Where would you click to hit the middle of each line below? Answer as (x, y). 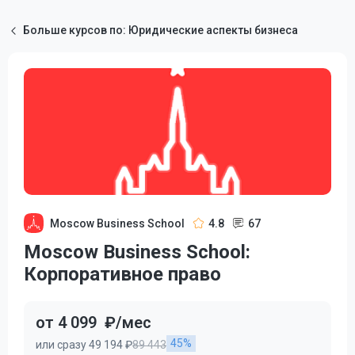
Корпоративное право (122, 274)
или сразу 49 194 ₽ (84, 344)
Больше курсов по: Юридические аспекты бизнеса (160, 30)
